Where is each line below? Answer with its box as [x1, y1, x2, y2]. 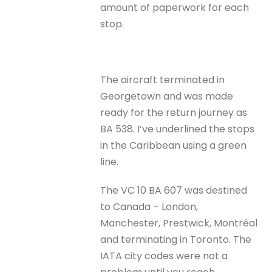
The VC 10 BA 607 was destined [100, 183, 248, 197]
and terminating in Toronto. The [100, 232, 252, 246]
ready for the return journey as [100, 106, 248, 120]
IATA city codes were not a [100, 248, 228, 263]
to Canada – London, [100, 199, 199, 214]
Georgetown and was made [100, 89, 234, 104]
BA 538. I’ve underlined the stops [100, 122, 255, 137]
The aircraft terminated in [100, 73, 225, 87]
